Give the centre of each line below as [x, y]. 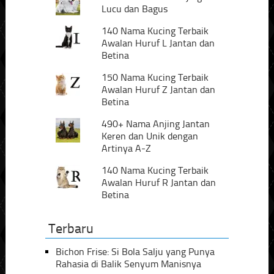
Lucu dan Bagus [135, 9]
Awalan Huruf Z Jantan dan [159, 90]
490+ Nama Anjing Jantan [156, 124]
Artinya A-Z [127, 149]
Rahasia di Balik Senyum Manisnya [128, 264]
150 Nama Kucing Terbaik [155, 78]
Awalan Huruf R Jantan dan [159, 183]
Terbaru [71, 229]
